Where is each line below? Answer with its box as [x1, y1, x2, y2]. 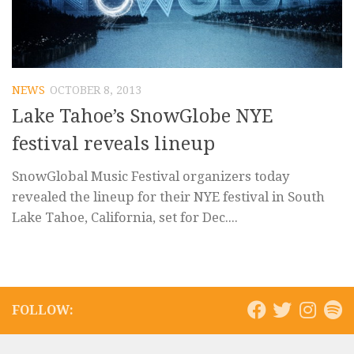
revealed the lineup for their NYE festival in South [12, 189, 325, 205]
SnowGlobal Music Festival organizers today [12, 168, 289, 185]
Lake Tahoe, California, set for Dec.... [12, 209, 238, 226]
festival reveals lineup [12, 133, 215, 156]
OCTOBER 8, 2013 [50, 84, 141, 97]
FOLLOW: [12, 303, 73, 318]
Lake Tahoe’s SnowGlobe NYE [12, 105, 273, 128]
